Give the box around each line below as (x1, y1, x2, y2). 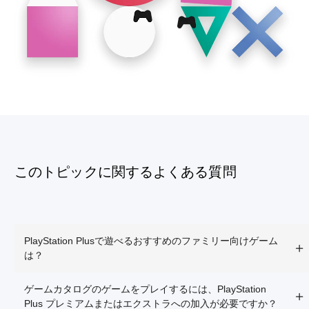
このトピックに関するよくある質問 (14, 164, 237, 180)
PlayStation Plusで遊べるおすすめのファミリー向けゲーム (24, 235, 278, 247)
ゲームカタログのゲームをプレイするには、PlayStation (24, 283, 266, 295)
